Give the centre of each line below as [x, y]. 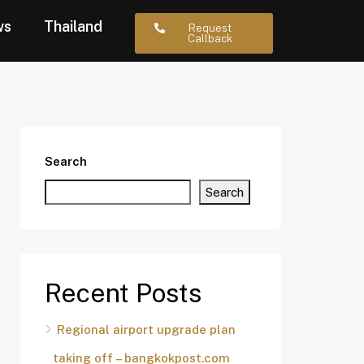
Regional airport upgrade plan [146, 329]
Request [210, 28]
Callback [210, 39]
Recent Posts [123, 293]
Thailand [73, 26]
